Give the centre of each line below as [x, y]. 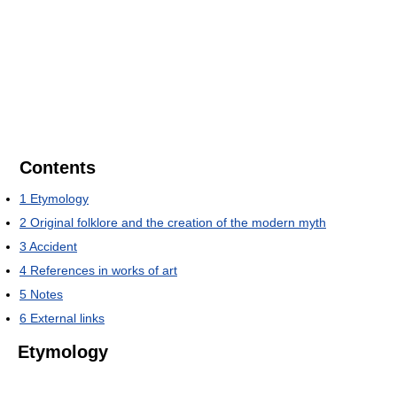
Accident [53, 247]
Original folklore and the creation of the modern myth [178, 223]
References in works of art [104, 271]
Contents [58, 168]
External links [67, 319]
